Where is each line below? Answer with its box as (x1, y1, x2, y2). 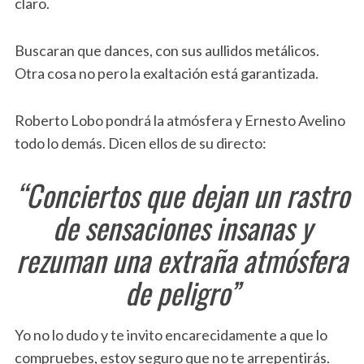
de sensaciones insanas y (52, 206, 312, 249)
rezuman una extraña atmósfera (16, 238, 348, 281)
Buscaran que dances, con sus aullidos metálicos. (14, 41, 319, 59)
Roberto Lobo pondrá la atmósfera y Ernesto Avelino (14, 111, 345, 129)
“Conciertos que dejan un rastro (15, 173, 349, 216)
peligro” (157, 271, 239, 314)
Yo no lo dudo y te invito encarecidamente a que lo (14, 326, 327, 344)
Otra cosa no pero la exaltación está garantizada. (14, 64, 318, 82)
